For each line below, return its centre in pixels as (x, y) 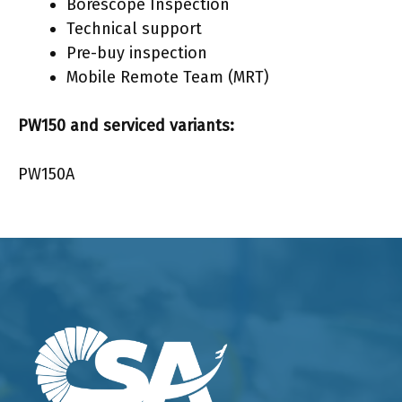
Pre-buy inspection (137, 53)
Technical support (134, 29)
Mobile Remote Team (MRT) (168, 77)
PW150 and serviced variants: (126, 126)
